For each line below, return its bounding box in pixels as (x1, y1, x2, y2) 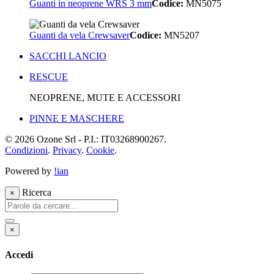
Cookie (86, 145, 114, 156)
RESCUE (29, 72, 68, 83)
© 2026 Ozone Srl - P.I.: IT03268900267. (5, 134, 166, 145)
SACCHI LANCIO (29, 51, 106, 62)
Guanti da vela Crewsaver (29, 30, 130, 41)
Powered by (5, 166, 54, 177)
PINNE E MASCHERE (29, 113, 124, 124)
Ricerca (20, 187, 51, 198)
